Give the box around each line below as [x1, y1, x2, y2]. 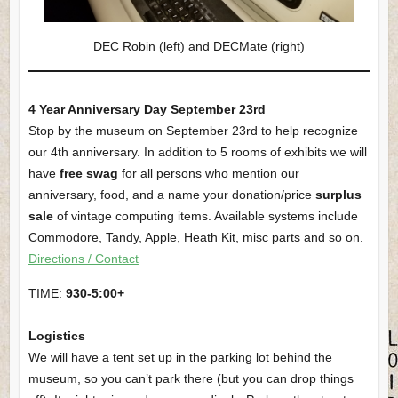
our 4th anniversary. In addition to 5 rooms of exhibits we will [28, 144, 367, 159]
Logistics [28, 328, 85, 343]
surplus [314, 187, 362, 202]
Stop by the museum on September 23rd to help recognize [28, 123, 358, 138]
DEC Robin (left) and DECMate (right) [93, 38, 305, 53]
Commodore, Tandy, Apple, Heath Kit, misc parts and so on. [28, 229, 363, 244]
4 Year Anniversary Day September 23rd [28, 101, 266, 116]
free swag [59, 165, 118, 180]
